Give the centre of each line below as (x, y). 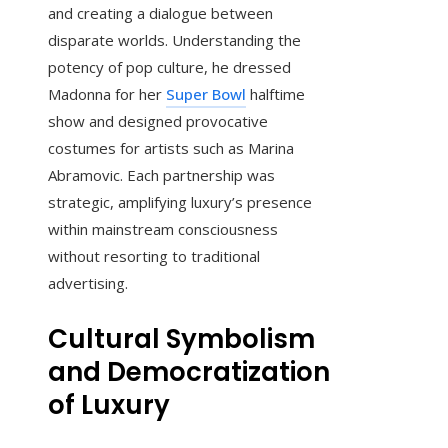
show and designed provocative (158, 121)
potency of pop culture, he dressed (169, 67)
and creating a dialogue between (160, 13)
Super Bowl (206, 94)
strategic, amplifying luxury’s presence (180, 202)
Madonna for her (107, 94)
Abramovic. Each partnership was (161, 175)
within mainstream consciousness (163, 229)
